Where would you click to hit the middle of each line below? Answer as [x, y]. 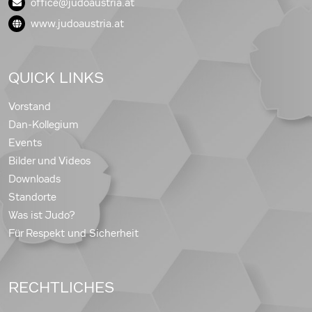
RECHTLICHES [61, 287]
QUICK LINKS [56, 77]
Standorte [32, 197]
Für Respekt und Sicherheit [73, 233]
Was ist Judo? [42, 215]
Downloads [34, 179]
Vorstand [30, 106]
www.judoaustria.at [77, 23]
